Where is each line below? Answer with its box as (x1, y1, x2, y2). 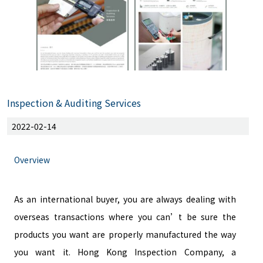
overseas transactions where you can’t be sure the (14, 211, 236, 222)
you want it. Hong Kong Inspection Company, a (14, 246, 236, 258)
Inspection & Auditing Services (7, 96, 141, 110)
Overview (14, 154, 50, 166)
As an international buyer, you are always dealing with (14, 193, 236, 205)
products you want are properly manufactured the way (14, 228, 236, 240)
